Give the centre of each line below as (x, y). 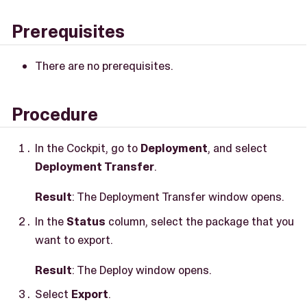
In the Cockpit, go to (88, 148)
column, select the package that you (200, 221)
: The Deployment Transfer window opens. (178, 197)
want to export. (74, 240)
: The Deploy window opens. (142, 270)
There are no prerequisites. (104, 65)
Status (86, 221)
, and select (237, 148)
